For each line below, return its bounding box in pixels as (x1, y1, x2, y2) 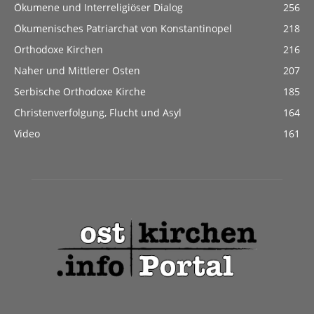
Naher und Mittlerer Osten (14, 64, 140, 77)
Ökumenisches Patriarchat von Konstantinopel (14, 22, 232, 35)
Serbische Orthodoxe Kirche (14, 85, 146, 98)
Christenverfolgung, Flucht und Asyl (14, 106, 182, 119)
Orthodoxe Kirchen (14, 43, 103, 56)
